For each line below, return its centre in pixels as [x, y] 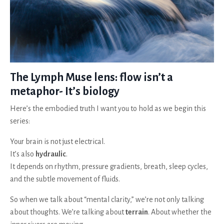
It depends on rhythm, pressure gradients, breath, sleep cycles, [109, 166]
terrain [137, 212]
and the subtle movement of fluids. [65, 179]
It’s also [23, 154]
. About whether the [180, 212]
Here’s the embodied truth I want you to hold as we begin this [108, 108]
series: [20, 121]
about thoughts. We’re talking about [68, 212]
